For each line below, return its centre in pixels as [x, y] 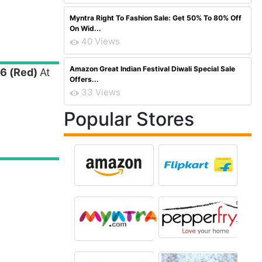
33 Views [101, 92]
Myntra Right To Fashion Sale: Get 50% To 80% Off [156, 18]
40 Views [101, 41]
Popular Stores [129, 119]
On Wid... [85, 28]
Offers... [84, 79]
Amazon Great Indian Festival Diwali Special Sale [152, 69]
